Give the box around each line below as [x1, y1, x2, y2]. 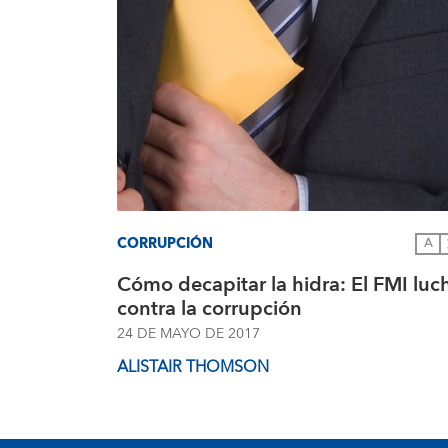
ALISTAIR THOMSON [117, 353, 269, 381]
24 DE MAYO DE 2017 [117, 322, 260, 346]
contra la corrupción [117, 292, 302, 326]
